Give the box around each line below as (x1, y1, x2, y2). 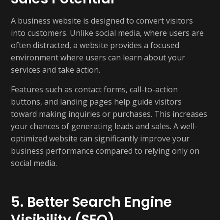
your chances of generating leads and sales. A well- (11, 121, 197, 132)
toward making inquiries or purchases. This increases (11, 109, 207, 119)
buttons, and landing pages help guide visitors (11, 96, 182, 107)
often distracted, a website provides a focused (11, 40, 179, 51)
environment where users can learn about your (11, 52, 185, 63)
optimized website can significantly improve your (11, 133, 190, 144)
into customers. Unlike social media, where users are (11, 27, 204, 38)
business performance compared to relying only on (11, 145, 199, 156)
